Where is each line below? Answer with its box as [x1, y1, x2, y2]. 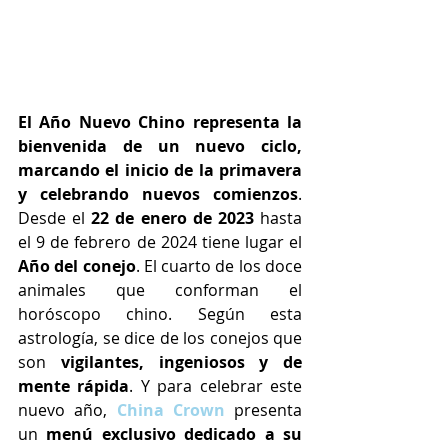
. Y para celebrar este [129, 374, 303, 397]
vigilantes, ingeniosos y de [60, 350, 302, 373]
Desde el [18, 206, 92, 229]
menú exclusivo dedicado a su [46, 422, 303, 445]
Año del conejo [18, 254, 136, 277]
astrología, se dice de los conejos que [18, 326, 302, 349]
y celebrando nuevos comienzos [18, 182, 298, 205]
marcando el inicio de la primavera [18, 158, 302, 181]
